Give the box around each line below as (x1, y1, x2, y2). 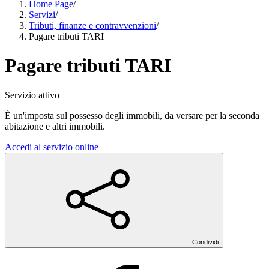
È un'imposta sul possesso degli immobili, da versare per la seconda (5, 110, 259, 121)
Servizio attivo (5, 89, 59, 100)
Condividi (192, 238, 219, 246)
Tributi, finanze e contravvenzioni (29, 20, 156, 31)
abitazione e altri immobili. (5, 121, 105, 131)
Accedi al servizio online (5, 141, 98, 152)
